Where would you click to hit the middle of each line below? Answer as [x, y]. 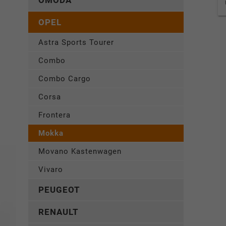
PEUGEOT [59, 190]
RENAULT [59, 212]
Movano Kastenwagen [80, 152]
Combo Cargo [65, 79]
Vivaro [51, 170]
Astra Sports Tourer [76, 43]
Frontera [54, 115]
